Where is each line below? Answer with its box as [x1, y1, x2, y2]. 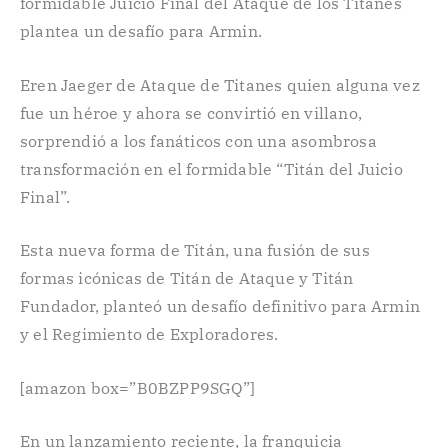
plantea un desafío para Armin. [20, 21, 262, 41]
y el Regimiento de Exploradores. [20, 324, 279, 345]
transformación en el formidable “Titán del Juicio [20, 158, 403, 179]
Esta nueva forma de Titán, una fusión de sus [20, 240, 370, 261]
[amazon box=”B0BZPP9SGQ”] [20, 377, 255, 398]
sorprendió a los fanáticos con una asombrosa [20, 130, 377, 151]
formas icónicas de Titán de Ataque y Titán [20, 268, 354, 289]
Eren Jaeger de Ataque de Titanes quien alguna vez [20, 74, 420, 95]
